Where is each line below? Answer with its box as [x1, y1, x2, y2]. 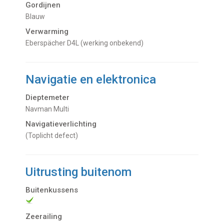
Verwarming [25, 27, 69, 36]
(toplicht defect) [32, 131, 78, 140]
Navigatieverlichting [25, 119, 97, 129]
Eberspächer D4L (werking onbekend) [29, 39, 144, 47]
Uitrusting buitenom [25, 165, 132, 179]
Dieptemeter [25, 93, 70, 102]
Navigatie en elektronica [25, 72, 156, 87]
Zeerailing [25, 212, 62, 221]
